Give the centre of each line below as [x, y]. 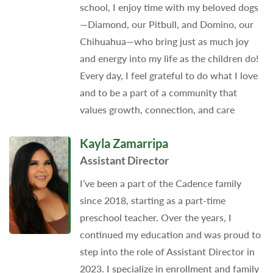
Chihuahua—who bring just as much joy [164, 41]
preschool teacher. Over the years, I [155, 217]
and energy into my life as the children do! [169, 58]
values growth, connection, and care [157, 110]
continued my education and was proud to [170, 234]
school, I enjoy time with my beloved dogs [169, 7]
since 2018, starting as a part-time [152, 200]
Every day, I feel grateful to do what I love [168, 76]
